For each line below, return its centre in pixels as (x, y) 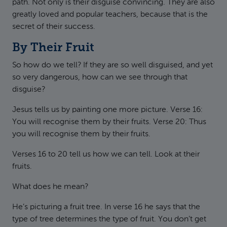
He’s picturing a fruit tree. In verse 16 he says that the (106, 207)
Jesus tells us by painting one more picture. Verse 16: (107, 110)
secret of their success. (54, 27)
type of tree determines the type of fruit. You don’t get (109, 219)
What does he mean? (50, 187)
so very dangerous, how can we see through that (100, 78)
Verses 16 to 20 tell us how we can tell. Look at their (106, 155)
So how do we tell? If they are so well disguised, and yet (112, 65)
